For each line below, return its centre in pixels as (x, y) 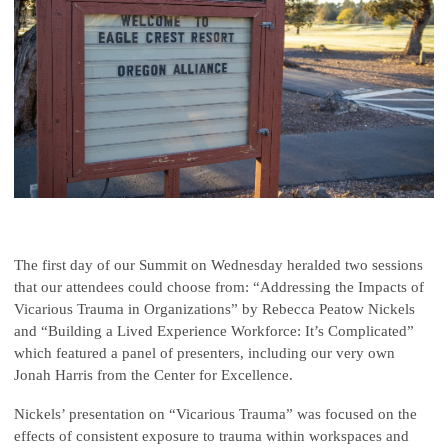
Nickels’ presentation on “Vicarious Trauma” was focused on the (215, 414)
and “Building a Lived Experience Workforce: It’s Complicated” (214, 331)
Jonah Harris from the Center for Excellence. (153, 375)
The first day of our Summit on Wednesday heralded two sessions (218, 265)
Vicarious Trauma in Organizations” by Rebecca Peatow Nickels (214, 309)
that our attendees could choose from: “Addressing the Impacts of (219, 287)
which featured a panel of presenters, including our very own (204, 353)
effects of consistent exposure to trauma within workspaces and (211, 436)
